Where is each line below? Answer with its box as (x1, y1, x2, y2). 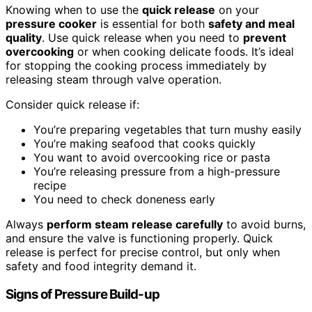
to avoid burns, (223, 217, 306, 231)
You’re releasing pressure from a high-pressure (33, 164, 280, 178)
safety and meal (208, 16, 295, 31)
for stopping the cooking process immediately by (6, 58, 267, 72)
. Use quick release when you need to (42, 30, 243, 45)
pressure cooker (6, 16, 97, 31)
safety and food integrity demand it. (6, 258, 196, 273)
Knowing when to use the (6, 2, 142, 17)
